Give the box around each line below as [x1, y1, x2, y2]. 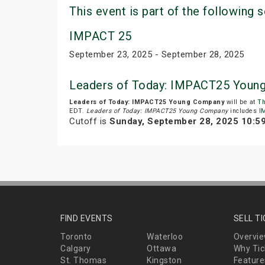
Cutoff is [69, 116, 109, 127]
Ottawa [147, 244, 177, 254]
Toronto [60, 232, 92, 242]
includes [228, 107, 259, 115]
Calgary [60, 244, 91, 254]
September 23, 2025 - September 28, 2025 [69, 49, 244, 60]
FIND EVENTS [60, 214, 113, 224]
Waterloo [147, 232, 183, 242]
